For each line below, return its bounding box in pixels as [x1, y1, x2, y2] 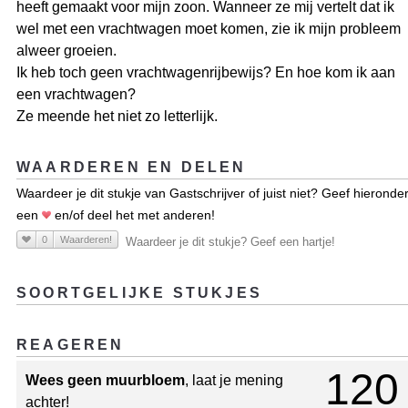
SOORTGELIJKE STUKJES [16, 285, 262, 301]
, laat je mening [185, 372, 283, 388]
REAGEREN [16, 337, 125, 353]
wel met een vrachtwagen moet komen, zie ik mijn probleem [16, 21, 401, 37]
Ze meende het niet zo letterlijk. [16, 108, 218, 125]
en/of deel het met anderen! [51, 208, 215, 223]
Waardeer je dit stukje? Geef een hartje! [126, 235, 335, 250]
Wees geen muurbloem [25, 372, 185, 388]
